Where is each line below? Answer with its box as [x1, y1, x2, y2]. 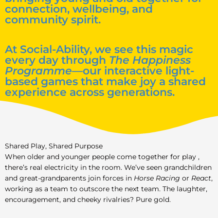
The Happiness [109, 53, 191, 67]
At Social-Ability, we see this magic [5, 42, 193, 56]
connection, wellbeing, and [5, 2, 153, 16]
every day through [5, 53, 109, 67]
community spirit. [5, 13, 101, 26]
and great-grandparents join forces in [5, 174, 134, 182]
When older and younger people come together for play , [5, 153, 200, 161]
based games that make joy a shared [5, 74, 206, 88]
